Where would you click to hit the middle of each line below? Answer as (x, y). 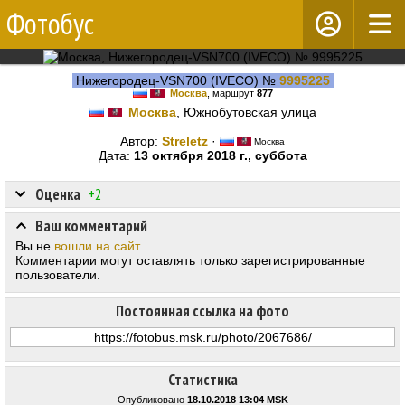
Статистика (202, 380)
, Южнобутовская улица (246, 113)
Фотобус (50, 24)
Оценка (58, 195)
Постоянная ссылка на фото (202, 311)
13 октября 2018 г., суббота (220, 156)
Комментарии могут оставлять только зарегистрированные (190, 261)
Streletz (185, 141)
